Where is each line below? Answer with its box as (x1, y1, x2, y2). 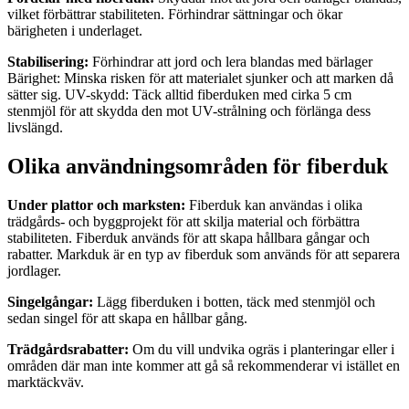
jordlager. (7, 262, 61, 278)
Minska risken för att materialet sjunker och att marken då (60, 69, 393, 86)
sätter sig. (7, 86, 65, 102)
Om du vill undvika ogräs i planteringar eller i (129, 341, 394, 357)
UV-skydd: (65, 86, 129, 102)
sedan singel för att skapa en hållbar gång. (7, 309, 251, 326)
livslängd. (7, 119, 63, 135)
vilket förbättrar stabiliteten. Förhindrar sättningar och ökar (7, 5, 342, 22)
